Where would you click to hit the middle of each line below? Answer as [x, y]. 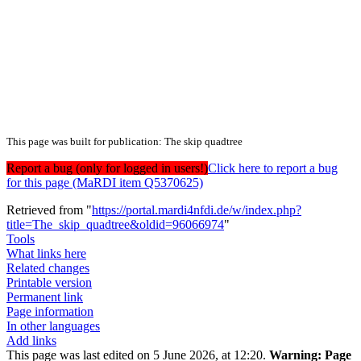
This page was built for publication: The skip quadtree [124, 142]
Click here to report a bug [273, 168]
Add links [31, 341]
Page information [50, 312]
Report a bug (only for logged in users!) [107, 168]
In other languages [53, 326]
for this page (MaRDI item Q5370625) [105, 183]
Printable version [49, 283]
